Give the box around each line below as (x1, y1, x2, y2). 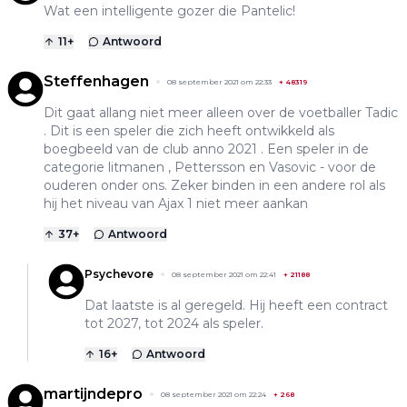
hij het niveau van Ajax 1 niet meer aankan (44, 195, 308, 213)
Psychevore (84, 267, 154, 282)
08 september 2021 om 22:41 (172, 270, 276, 280)
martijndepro (44, 385, 143, 403)
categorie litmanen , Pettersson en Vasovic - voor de (44, 159, 376, 176)
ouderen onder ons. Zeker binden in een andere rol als (44, 177, 385, 194)
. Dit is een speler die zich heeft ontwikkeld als (44, 123, 334, 140)
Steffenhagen (44, 73, 149, 91)
